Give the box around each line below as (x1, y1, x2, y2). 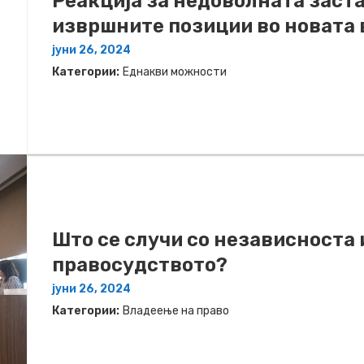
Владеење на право (123, 303, 229, 318)
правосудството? (52, 253, 227, 276)
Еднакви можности (123, 64, 227, 79)
